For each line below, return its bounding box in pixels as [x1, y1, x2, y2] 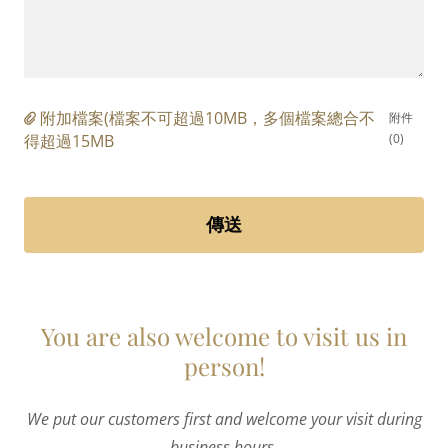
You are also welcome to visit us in [41, 319, 407, 352]
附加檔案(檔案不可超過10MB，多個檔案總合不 [40, 106, 375, 129]
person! [183, 349, 265, 382]
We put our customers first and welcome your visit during [26, 407, 422, 430]
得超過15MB [24, 129, 114, 152]
